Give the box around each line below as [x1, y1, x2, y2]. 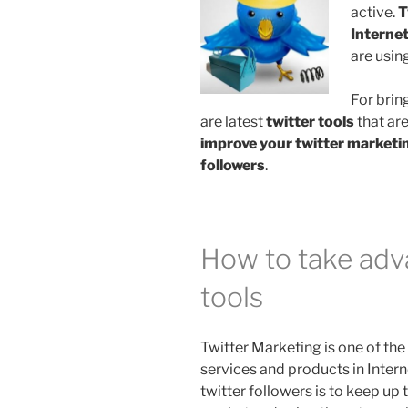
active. [351, 4, 398, 22]
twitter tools [266, 113, 354, 131]
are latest [200, 113, 266, 131]
